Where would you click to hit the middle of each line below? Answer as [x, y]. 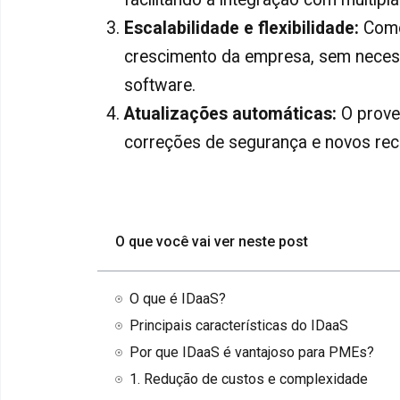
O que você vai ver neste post [212, 242]
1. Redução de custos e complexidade [249, 379]
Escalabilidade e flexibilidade [239, 29]
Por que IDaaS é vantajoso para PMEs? [252, 353]
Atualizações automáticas [228, 114]
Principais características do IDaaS [239, 326]
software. [160, 86]
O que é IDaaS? [178, 299]
